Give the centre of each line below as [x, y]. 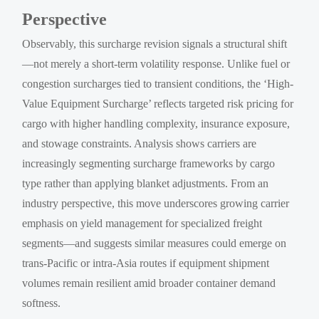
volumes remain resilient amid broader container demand [149, 283]
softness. [42, 303]
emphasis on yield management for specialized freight [142, 223]
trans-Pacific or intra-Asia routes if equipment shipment [146, 263]
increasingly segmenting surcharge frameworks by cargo [149, 163]
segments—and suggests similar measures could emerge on [155, 243]
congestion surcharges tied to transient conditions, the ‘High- [158, 83]
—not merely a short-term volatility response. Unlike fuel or [156, 63]
